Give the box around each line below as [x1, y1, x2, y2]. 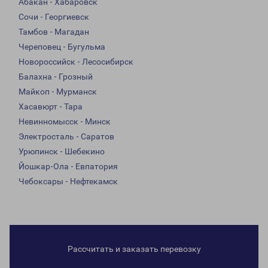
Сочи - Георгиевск [19, 12, 89, 22]
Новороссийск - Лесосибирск [19, 57, 133, 67]
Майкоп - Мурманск [19, 87, 97, 97]
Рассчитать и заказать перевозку [67, 244, 201, 254]
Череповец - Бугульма [19, 42, 105, 52]
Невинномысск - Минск [19, 117, 111, 127]
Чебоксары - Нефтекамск [19, 176, 118, 187]
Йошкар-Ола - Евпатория [19, 162, 118, 172]
